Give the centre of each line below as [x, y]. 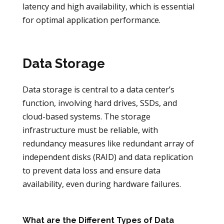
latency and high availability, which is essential [108, 7]
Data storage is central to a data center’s [98, 89]
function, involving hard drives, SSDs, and [99, 103]
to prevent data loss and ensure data [91, 170]
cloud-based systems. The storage [86, 116]
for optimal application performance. [91, 20]
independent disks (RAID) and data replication [107, 157]
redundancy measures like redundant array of [108, 143]
